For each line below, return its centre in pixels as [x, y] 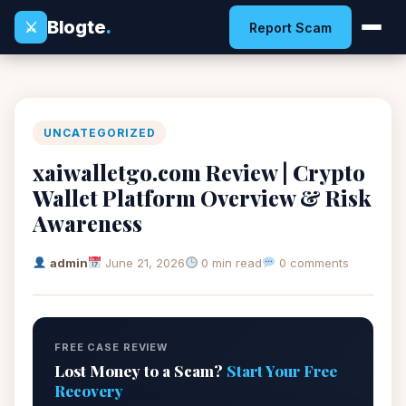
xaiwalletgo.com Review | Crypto [199, 172]
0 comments [313, 263]
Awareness [87, 223]
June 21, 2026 [145, 263]
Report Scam [290, 27]
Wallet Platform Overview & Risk [202, 198]
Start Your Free [282, 371]
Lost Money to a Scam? [140, 371]
